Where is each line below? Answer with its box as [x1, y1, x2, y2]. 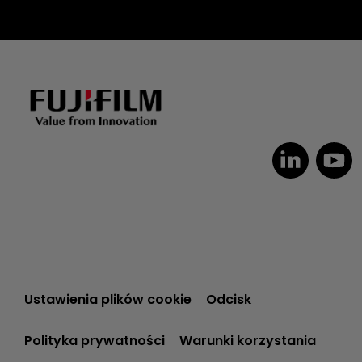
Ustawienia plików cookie [24, 289, 192, 309]
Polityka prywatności [24, 330, 165, 350]
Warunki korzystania [179, 330, 316, 350]
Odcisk [206, 289, 251, 309]
